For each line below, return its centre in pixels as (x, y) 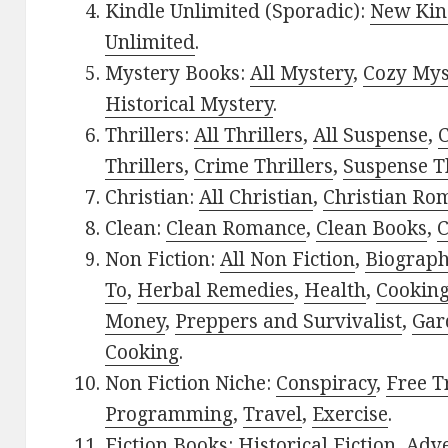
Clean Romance (236, 228)
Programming (169, 414)
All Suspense (371, 135)
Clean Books (372, 228)
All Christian (256, 197)
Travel (273, 414)
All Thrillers (249, 135)
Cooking (142, 352)
